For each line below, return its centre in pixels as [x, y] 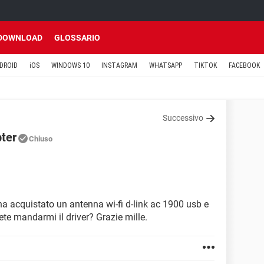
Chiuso [41, 139]
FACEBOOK [244, 65]
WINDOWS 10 [70, 65]
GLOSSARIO [77, 38]
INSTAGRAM [119, 65]
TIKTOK [205, 65]
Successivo [183, 118]
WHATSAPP [166, 65]
